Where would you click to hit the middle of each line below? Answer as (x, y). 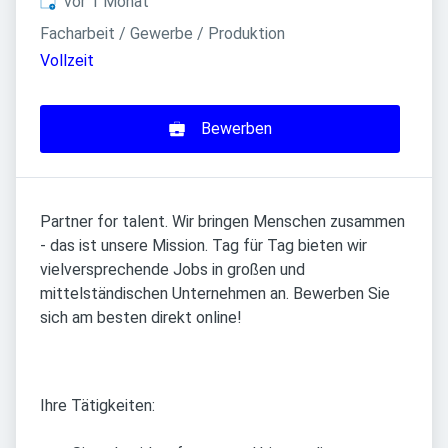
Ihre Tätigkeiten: (97, 406)
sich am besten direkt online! (141, 318)
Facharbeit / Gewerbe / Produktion (162, 33)
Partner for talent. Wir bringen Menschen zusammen (222, 222)
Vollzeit (67, 61)
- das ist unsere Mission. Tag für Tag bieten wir (203, 246)
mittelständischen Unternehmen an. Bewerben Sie (215, 294)
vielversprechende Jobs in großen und (172, 270)
